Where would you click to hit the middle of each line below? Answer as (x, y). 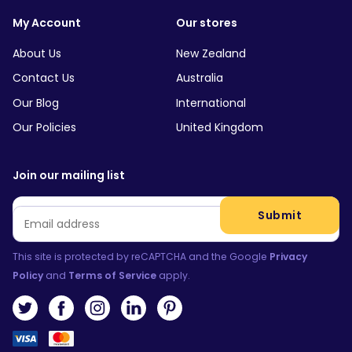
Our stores (207, 22)
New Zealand (211, 53)
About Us (37, 53)
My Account (47, 22)
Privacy (288, 257)
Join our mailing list (69, 176)
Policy (28, 276)
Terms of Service (112, 276)
